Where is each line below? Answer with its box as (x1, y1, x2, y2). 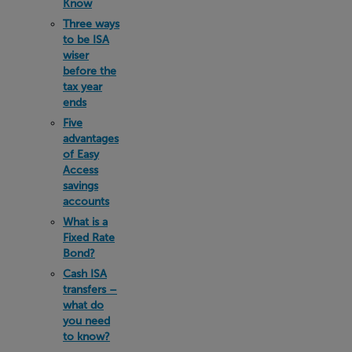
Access (63, 163, 98, 178)
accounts (63, 195, 109, 209)
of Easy (63, 148, 99, 162)
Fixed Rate (63, 231, 115, 245)
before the (63, 64, 116, 79)
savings (63, 179, 98, 193)
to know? (63, 330, 110, 344)
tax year (63, 80, 102, 94)
